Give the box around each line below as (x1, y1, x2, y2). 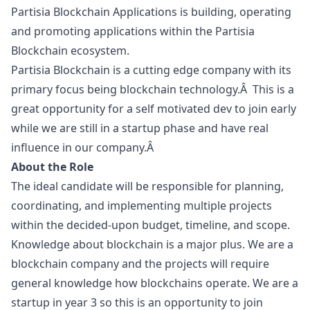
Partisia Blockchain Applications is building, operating (11, 4, 291, 19)
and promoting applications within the (11, 24, 215, 39)
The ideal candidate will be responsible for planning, (11, 179, 284, 194)
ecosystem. (68, 43, 129, 58)
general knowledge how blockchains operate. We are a (11, 275, 298, 291)
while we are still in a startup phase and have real (11, 120, 268, 136)
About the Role (11, 159, 93, 174)
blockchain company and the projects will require (11, 256, 269, 271)
